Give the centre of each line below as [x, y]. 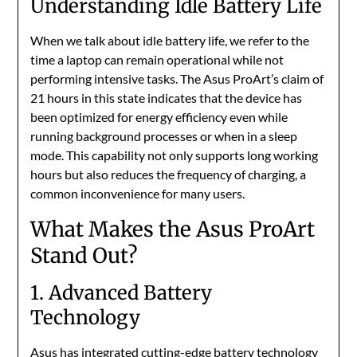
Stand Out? [84, 256]
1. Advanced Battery [122, 293]
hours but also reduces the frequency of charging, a [169, 175]
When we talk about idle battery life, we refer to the [170, 41]
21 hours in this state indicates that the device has [167, 98]
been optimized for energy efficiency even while [159, 117]
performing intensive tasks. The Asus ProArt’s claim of [177, 79]
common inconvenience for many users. [138, 194]
